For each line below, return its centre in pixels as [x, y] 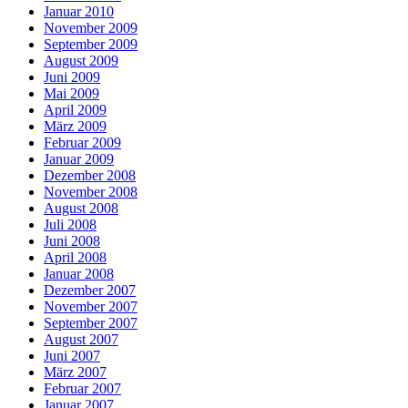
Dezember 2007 [90, 290]
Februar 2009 [82, 142]
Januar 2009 [79, 158]
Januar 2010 [79, 11]
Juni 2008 [72, 240]
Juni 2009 [72, 76]
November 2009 [91, 27]
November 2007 [91, 306]
